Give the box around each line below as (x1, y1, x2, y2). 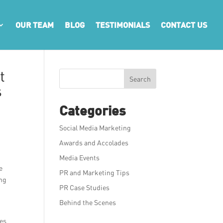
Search (129, 74, 151, 83)
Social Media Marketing (59, 123, 131, 132)
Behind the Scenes (59, 198, 116, 207)
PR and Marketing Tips (59, 168, 130, 177)
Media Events (59, 153, 100, 162)
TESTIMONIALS (96, 20, 150, 29)
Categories (59, 102, 126, 118)
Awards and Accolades (59, 138, 129, 147)
